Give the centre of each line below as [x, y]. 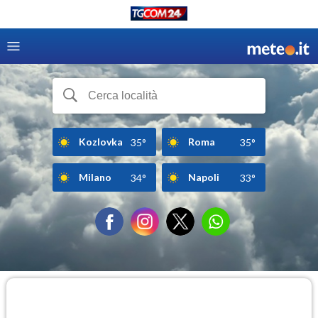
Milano [95, 177]
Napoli [204, 177]
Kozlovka [101, 141]
